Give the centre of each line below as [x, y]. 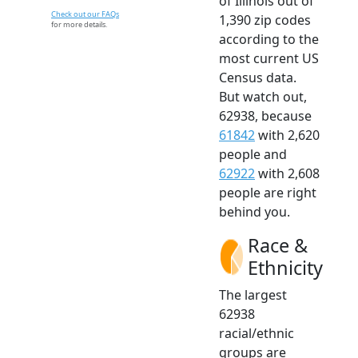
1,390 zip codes [265, 20]
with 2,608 [287, 174]
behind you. [255, 212]
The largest [253, 295]
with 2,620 [287, 135]
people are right [268, 193]
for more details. [79, 25]
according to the [269, 40]
